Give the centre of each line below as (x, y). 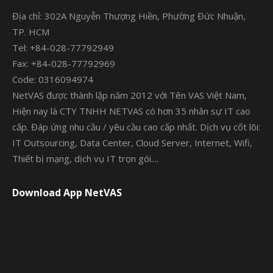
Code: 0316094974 (53, 79)
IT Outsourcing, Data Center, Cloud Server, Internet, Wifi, (132, 143)
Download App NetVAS (67, 193)
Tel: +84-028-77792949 (63, 48)
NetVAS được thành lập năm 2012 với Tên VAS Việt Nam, (129, 95)
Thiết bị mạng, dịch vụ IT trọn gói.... (85, 158)
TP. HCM (31, 32)
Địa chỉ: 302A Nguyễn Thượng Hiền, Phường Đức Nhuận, (129, 16)
